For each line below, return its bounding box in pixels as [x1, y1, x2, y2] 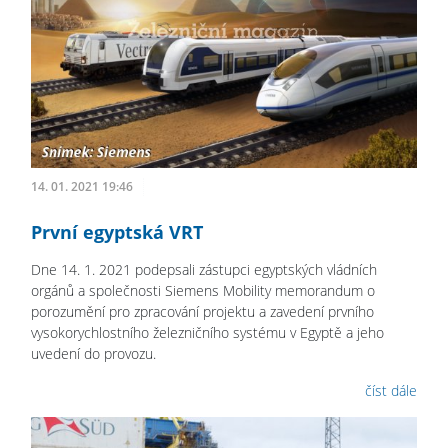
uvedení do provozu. [31, 344, 156, 364]
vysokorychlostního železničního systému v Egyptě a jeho [31, 323, 384, 343]
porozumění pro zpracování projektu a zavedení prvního [31, 302, 374, 322]
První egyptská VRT [31, 220, 203, 245]
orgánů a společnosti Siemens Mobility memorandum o [31, 281, 375, 301]
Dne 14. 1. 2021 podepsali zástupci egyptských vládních [31, 260, 377, 280]
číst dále [365, 381, 417, 401]
